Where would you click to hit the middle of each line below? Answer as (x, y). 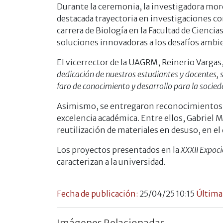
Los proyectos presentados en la (119, 150)
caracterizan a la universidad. (111, 162)
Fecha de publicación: (98, 193)
